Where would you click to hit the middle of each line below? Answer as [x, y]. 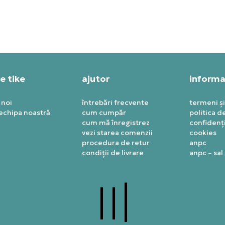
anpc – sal [206, 153]
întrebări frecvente [115, 103]
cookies [203, 133]
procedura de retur [116, 143]
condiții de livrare [113, 153]
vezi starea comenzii [117, 133]
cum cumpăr [104, 113]
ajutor [95, 79]
